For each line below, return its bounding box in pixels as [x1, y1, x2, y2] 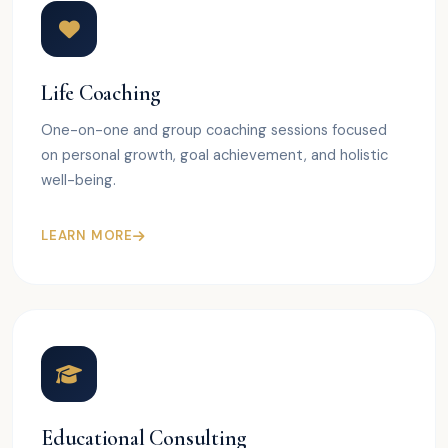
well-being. [41, 170, 116, 191]
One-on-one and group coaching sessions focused [41, 120, 387, 141]
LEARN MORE [41, 227, 133, 245]
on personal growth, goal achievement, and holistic [41, 145, 388, 166]
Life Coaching [41, 80, 162, 107]
